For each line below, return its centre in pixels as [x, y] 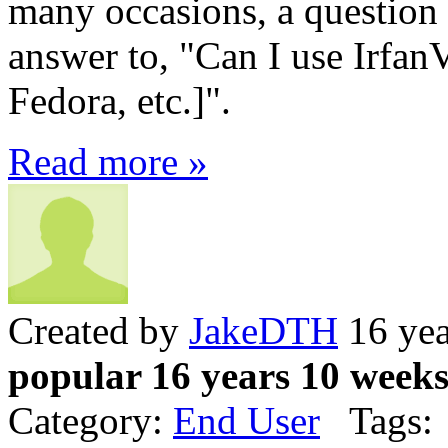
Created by [98, 331]
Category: [90, 421]
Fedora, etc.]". [119, 101]
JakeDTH [263, 331]
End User [246, 421]
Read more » [108, 162]
